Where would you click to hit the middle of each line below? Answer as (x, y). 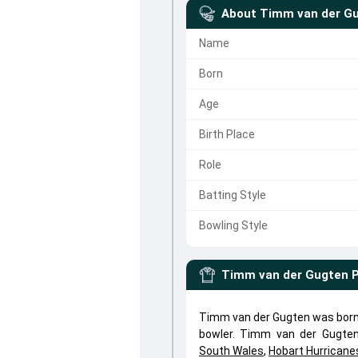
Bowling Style (233, 225)
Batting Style (232, 195)
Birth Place (227, 134)
